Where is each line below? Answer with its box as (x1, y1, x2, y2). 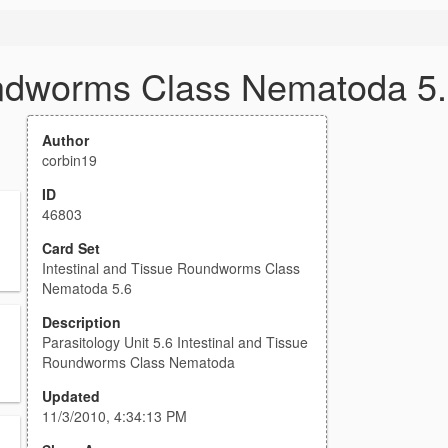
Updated (42, 386, 100, 406)
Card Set (42, 238, 100, 258)
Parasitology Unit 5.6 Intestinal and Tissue (42, 332, 308, 352)
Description (42, 312, 121, 332)
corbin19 (42, 150, 97, 170)
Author (42, 130, 89, 150)
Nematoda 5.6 (42, 278, 132, 298)
